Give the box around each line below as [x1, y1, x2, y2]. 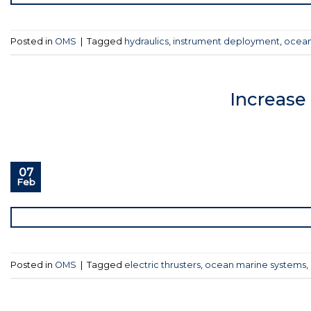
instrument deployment [173, 36, 280, 47]
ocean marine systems [205, 259, 306, 270]
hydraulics [124, 36, 169, 47]
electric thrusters [124, 259, 201, 270]
